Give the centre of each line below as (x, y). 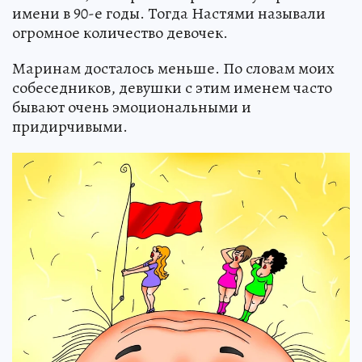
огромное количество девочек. (120, 33)
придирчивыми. (70, 127)
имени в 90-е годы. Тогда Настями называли (169, 14)
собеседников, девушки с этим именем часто (172, 88)
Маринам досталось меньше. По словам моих (173, 69)
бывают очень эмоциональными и (132, 107)
